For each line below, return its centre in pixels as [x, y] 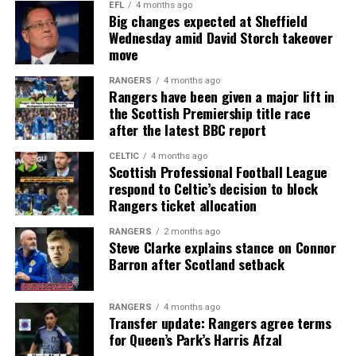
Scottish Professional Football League [218, 172]
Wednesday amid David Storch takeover [221, 38]
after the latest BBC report [187, 130]
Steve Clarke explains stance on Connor [222, 248]
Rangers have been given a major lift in [222, 97]
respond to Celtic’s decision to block [213, 189]
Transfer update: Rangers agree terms [220, 323]
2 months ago [192, 232]
